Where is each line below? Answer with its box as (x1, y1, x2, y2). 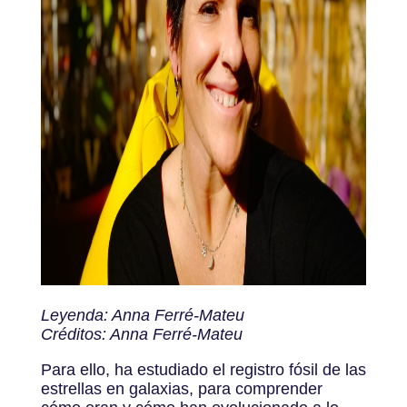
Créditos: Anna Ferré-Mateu (40, 324, 243, 343)
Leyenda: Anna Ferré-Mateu (40, 305, 244, 324)
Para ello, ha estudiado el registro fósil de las (40, 360, 366, 379)
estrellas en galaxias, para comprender (40, 379, 323, 398)
